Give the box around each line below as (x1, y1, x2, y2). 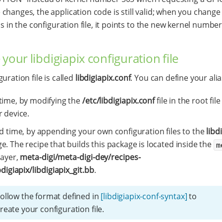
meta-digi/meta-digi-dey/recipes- (20, 152, 141, 163)
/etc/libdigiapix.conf (82, 95, 155, 107)
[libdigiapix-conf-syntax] (101, 191, 187, 202)
